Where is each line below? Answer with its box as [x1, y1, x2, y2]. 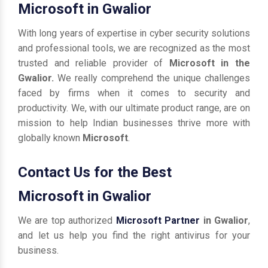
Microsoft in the [169, 57, 251, 69]
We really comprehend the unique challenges [57, 72, 250, 84]
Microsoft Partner [115, 214, 200, 226]
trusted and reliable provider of [18, 57, 169, 69]
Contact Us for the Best [18, 163, 172, 181]
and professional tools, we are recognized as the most [18, 42, 250, 54]
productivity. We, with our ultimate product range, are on [18, 102, 250, 114]
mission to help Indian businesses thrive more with [18, 117, 250, 129]
